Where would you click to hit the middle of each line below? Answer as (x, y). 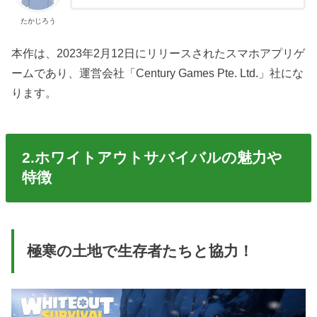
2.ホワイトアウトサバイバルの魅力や (152, 158)
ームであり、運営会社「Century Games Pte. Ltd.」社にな (158, 73)
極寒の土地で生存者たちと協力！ (140, 252)
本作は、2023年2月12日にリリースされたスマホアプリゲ (158, 53)
